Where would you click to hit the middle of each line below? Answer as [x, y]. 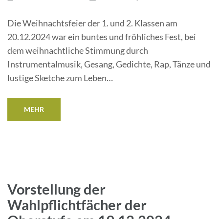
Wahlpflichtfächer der [77, 205]
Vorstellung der [56, 189]
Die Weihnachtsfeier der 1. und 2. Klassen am [92, 23]
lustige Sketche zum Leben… [60, 78]
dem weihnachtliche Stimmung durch [78, 50]
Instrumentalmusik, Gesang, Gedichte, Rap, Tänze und [109, 64]
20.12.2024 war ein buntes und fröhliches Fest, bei [102, 37]
